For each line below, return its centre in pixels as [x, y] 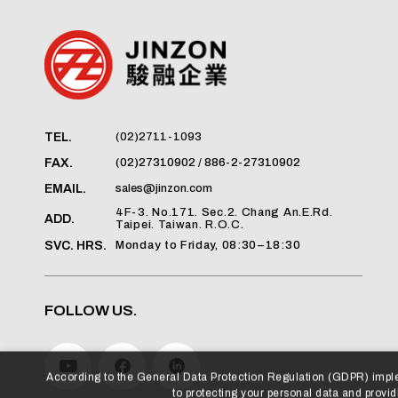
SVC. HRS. [76, 246]
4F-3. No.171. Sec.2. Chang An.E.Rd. [224, 212]
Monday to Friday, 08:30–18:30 [208, 245]
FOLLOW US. [91, 310]
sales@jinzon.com [164, 188]
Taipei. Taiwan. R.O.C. [180, 224]
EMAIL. [65, 189]
